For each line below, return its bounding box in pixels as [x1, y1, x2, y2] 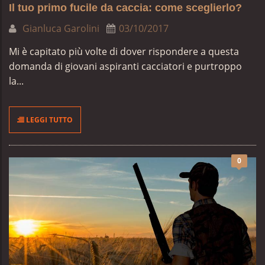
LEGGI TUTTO [24, 115, 73, 125]
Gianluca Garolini [20, 22, 99, 35]
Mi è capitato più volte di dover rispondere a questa [9, 45, 239, 58]
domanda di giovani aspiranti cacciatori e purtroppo [9, 60, 242, 73]
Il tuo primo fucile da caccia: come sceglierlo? [9, 2, 242, 14]
